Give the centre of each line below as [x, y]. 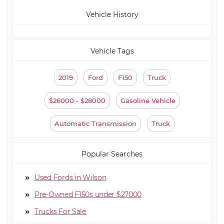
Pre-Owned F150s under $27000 [88, 195]
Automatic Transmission [95, 124]
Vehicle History [112, 15]
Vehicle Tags [112, 51]
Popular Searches [112, 154]
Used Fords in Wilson [70, 178]
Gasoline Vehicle [148, 101]
